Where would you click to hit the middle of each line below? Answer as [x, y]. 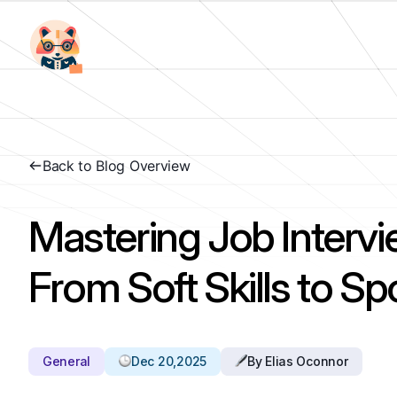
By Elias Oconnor [297, 361]
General [67, 361]
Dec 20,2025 [169, 361]
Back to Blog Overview [117, 166]
